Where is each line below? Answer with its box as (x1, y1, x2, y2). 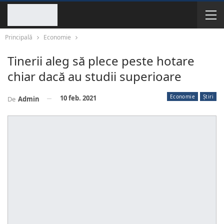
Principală (5, 33, 32, 41)
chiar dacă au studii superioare (7, 68, 181, 84)
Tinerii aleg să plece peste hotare (7, 52, 194, 69)
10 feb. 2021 (60, 93, 96, 102)
